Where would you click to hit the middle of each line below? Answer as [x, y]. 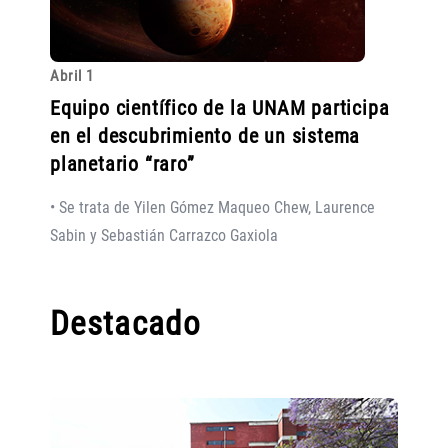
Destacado [125, 324]
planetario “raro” [122, 163]
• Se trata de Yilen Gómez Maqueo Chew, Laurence [212, 208]
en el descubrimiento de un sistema [205, 135]
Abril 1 [72, 76]
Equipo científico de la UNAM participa [220, 107]
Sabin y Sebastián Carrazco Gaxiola [164, 236]
